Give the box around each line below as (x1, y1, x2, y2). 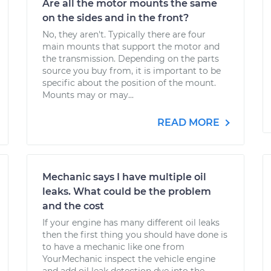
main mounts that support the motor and (42, 41, 220, 52)
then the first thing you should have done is (42, 229, 227, 240)
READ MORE (157, 117, 222, 128)
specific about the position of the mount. (42, 77, 216, 88)
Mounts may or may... (42, 90, 134, 100)
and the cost (42, 200, 104, 212)
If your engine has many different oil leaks (42, 217, 220, 228)
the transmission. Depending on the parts (42, 53, 219, 64)
